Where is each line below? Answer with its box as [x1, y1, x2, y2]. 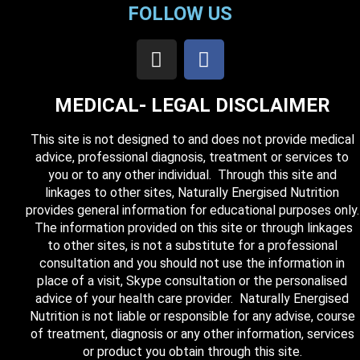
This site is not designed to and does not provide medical [30, 132, 354, 147]
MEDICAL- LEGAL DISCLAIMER [54, 94, 330, 117]
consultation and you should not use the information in [39, 256, 345, 271]
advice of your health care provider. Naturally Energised [35, 291, 349, 306]
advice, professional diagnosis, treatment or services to [35, 149, 349, 165]
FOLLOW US [128, 2, 232, 25]
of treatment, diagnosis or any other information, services [30, 326, 354, 342]
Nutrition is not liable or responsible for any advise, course [29, 309, 355, 324]
